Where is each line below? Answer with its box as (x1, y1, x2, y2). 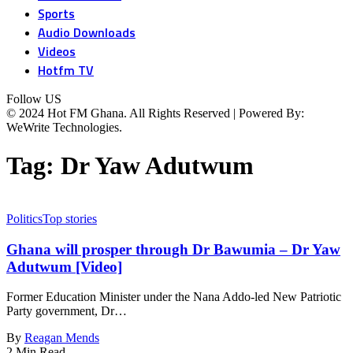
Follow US (6, 92, 61, 106)
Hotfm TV (38, 61, 94, 80)
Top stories (43, 211, 97, 225)
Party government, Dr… (6, 304, 127, 318)
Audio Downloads (38, 23, 136, 42)
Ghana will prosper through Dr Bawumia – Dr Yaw (6, 240, 340, 258)
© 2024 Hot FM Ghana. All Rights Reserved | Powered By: (6, 106, 304, 120)
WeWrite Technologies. (6, 121, 122, 134)
